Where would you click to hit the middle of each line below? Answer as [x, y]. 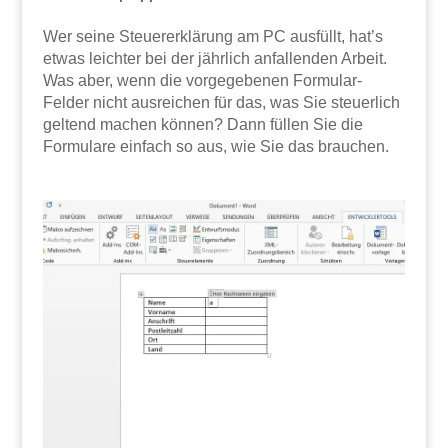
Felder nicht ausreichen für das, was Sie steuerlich [221, 102]
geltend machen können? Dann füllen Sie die [202, 124]
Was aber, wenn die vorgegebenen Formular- [202, 80]
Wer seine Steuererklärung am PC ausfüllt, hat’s [212, 36]
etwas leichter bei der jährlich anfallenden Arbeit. [214, 58]
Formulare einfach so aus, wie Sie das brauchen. [215, 146]
